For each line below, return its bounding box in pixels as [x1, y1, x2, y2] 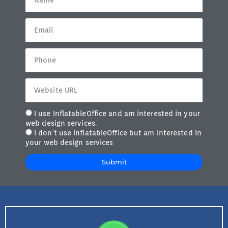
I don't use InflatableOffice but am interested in [34, 128, 202, 137]
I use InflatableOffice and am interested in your [34, 109, 200, 118]
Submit [101, 157, 127, 166]
